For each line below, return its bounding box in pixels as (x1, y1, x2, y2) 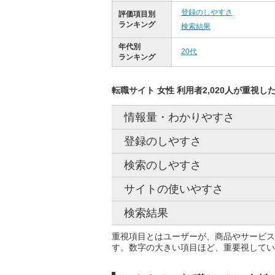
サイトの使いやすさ (124, 182, 223, 195)
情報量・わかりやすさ (124, 110, 234, 123)
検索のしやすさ (124, 158, 201, 171)
